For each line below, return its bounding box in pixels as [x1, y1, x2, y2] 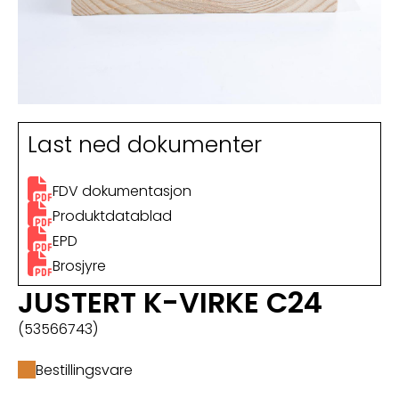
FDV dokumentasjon [53, 180, 191, 201]
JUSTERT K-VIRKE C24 [18, 281, 322, 322]
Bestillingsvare [36, 359, 133, 380]
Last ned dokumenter [28, 128, 262, 160]
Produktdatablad [53, 205, 172, 226]
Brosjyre [53, 255, 106, 276]
